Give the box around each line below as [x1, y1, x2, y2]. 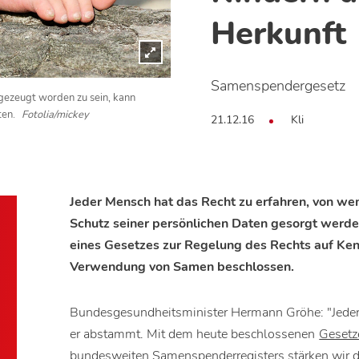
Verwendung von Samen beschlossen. [70, 258, 295, 276]
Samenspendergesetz [210, 76, 345, 96]
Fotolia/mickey [22, 107, 89, 123]
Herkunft [210, 12, 346, 56]
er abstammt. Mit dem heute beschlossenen [70, 325, 319, 344]
